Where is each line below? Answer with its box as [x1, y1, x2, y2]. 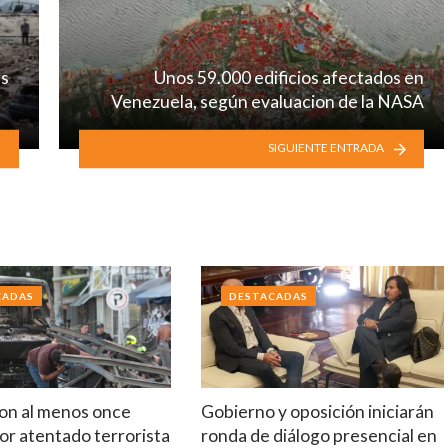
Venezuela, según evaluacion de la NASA [111, 90, 424, 112]
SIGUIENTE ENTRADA [267, 140, 384, 156]
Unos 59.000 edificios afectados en [154, 66, 424, 88]
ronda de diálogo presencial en [200, 424, 437, 446]
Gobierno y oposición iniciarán [200, 400, 434, 422]
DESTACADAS [228, 290, 308, 303]
